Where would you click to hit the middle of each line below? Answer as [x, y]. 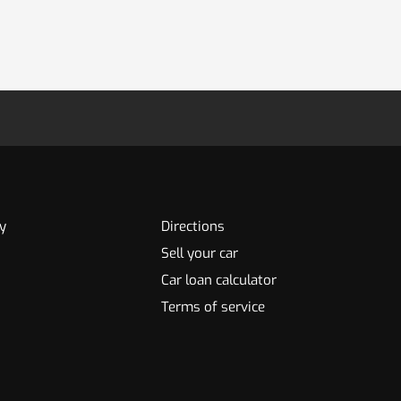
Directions [193, 226]
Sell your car [200, 253]
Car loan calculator [219, 280]
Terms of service [213, 307]
